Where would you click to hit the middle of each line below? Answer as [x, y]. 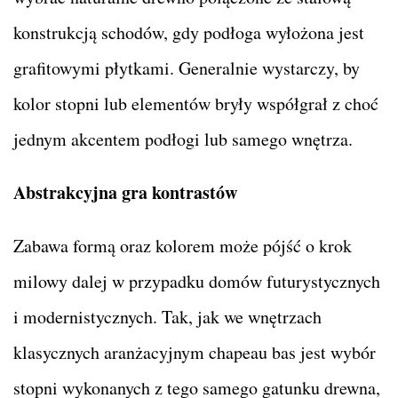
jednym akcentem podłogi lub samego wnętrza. [183, 139]
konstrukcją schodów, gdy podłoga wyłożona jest [189, 32]
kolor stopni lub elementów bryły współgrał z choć [196, 103]
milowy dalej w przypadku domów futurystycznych [197, 281]
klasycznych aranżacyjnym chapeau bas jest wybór [195, 352]
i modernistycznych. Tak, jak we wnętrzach [167, 316]
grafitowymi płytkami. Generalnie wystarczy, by [187, 68]
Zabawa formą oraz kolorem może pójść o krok [183, 245]
